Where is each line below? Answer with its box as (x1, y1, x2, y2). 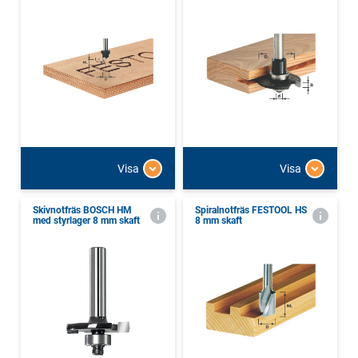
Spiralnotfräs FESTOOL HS (195, 205, 307, 217)
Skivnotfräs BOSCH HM (33, 205, 132, 217)
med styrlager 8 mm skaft (33, 215, 140, 227)
